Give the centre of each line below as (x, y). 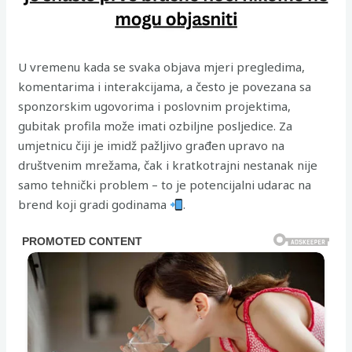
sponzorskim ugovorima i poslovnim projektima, (155, 106)
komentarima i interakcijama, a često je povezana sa (165, 86)
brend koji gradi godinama (94, 204)
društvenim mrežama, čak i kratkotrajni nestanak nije (168, 165)
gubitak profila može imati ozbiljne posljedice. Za (156, 126)
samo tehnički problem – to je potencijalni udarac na (165, 185)
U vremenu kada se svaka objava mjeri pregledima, (162, 67)
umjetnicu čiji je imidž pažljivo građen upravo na (152, 145)
